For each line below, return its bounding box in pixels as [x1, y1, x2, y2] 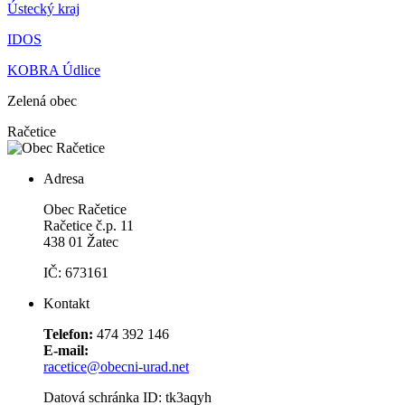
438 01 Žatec [43, 234, 118, 250]
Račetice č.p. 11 [43, 218, 137, 234]
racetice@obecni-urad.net [43, 359, 189, 375]
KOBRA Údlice [7, 62, 100, 79]
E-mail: [43, 343, 89, 359]
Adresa [43, 171, 84, 187]
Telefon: [43, 326, 97, 343]
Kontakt [43, 296, 89, 312]
